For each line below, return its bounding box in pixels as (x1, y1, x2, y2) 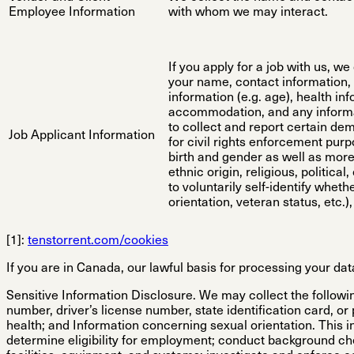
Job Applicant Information (9, 130, 155, 143)
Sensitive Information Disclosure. (6, 290, 196, 303)
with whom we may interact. (168, 6, 328, 20)
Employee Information (9, 6, 135, 20)
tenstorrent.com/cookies (28, 235, 168, 248)
